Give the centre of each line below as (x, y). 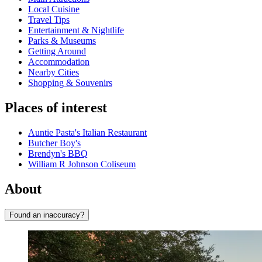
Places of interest (56, 108)
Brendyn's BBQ (58, 154)
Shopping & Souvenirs (70, 83)
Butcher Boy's (54, 143)
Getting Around (57, 51)
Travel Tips (49, 20)
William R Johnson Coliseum (82, 164)
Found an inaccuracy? (47, 215)
